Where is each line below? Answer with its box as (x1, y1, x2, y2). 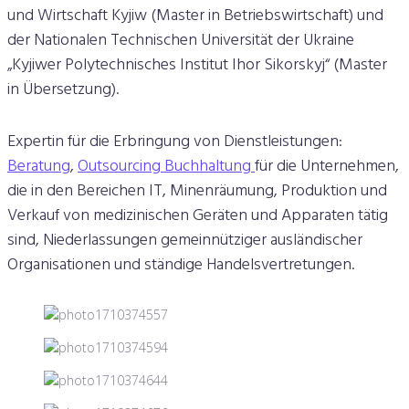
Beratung (7, 153, 70, 181)
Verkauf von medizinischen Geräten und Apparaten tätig (7, 203, 388, 230)
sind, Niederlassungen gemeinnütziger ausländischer (7, 227, 362, 255)
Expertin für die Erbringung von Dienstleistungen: (7, 129, 342, 156)
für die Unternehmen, (255, 153, 399, 181)
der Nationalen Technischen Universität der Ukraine (7, 27, 354, 55)
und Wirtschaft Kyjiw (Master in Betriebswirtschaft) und (7, 3, 383, 30)
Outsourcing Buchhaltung (78, 153, 255, 181)
